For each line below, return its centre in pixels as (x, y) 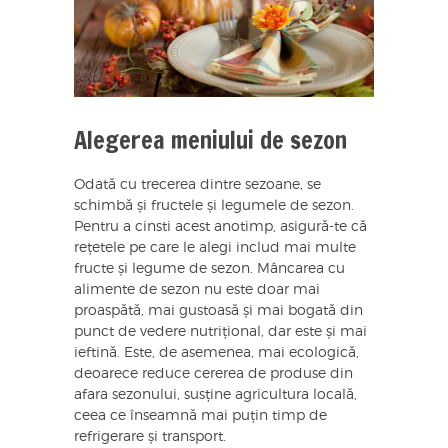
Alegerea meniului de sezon (210, 140)
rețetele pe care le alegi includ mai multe (215, 248)
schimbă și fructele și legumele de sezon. (214, 206)
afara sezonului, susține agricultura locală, (215, 395)
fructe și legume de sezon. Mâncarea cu (209, 269)
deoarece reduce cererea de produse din (213, 374)
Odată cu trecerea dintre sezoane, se (197, 185)
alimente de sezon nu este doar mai (197, 290)
